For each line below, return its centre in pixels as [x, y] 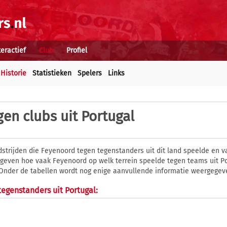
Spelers [90, 73]
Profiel [77, 50]
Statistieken [52, 73]
